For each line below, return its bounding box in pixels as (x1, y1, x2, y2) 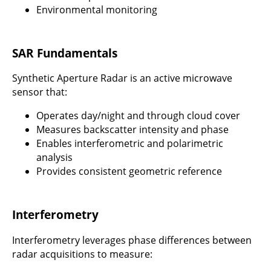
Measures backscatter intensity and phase (36, 123, 229, 137)
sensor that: (12, 85, 67, 99)
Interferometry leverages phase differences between (12, 233, 252, 247)
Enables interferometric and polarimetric (36, 137, 223, 151)
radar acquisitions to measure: (12, 247, 152, 261)
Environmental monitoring (36, 2, 157, 16)
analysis (36, 151, 73, 165)
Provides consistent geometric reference (36, 165, 222, 178)
